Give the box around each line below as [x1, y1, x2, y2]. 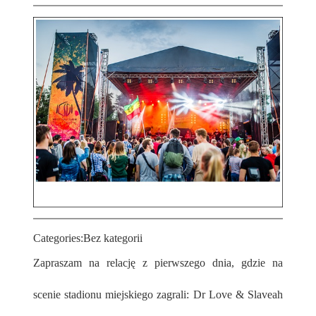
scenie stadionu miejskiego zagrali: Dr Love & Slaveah [33, 288, 283, 301]
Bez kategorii [83, 232, 142, 245]
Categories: [33, 232, 83, 245]
